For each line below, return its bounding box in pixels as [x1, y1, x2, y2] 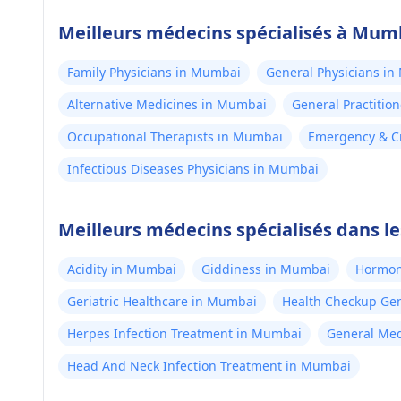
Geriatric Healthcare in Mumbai [67, 293, 257, 310]
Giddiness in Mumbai [201, 260, 330, 277]
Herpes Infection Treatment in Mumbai [67, 325, 302, 342]
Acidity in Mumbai [67, 260, 176, 277]
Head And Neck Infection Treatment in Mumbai [67, 357, 351, 374]
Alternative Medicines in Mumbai [67, 96, 267, 113]
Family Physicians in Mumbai [67, 64, 241, 81]
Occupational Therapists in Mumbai [67, 128, 283, 145]
